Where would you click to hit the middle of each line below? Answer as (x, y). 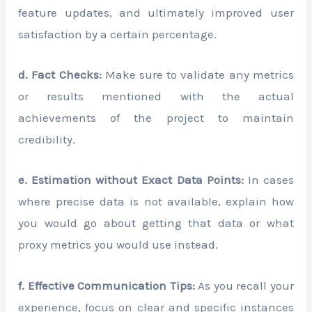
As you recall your (244, 285)
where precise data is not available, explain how (156, 202)
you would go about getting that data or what (156, 223)
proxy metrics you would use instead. (118, 245)
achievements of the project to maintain (156, 118)
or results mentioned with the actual (156, 96)
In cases (268, 180)
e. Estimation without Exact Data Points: (131, 180)
